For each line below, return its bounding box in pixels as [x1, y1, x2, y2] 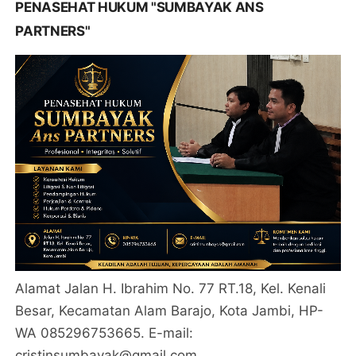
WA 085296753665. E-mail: [15, 325, 194, 342]
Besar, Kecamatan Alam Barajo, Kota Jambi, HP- [15, 303, 324, 319]
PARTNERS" [15, 22, 91, 39]
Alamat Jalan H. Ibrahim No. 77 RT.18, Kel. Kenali [15, 281, 327, 297]
